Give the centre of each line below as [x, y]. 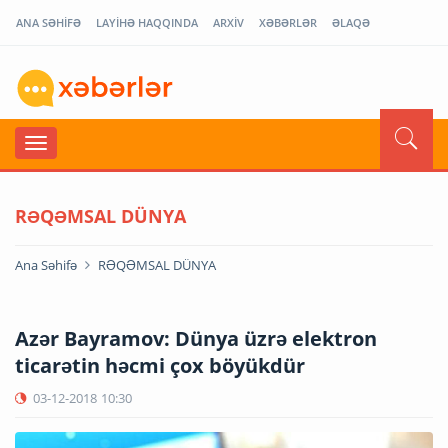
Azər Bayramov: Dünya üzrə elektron [196, 338]
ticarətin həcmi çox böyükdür [160, 365]
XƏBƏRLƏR [288, 22]
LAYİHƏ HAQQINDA [147, 22]
